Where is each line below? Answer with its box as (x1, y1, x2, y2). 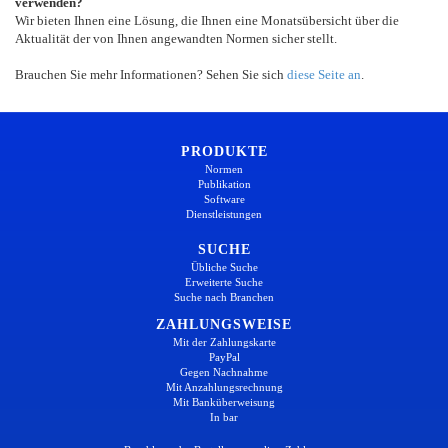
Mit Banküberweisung (173, 395, 275, 408)
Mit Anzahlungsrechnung (165, 380, 283, 393)
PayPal (208, 350, 240, 363)
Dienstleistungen (186, 207, 262, 220)
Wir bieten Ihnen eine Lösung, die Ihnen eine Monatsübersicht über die (15, 12, 399, 28)
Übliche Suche (190, 260, 258, 273)
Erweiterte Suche (185, 275, 263, 288)
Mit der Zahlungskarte (172, 335, 276, 348)
